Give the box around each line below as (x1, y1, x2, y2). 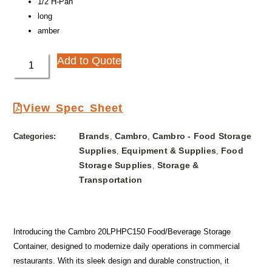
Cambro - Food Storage (152, 131, 251, 141)
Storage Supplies (79, 160, 152, 171)
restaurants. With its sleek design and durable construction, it (13, 256, 229, 265)
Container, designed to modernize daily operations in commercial (13, 241, 240, 251)
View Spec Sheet (22, 102, 123, 115)
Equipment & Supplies (121, 146, 216, 156)
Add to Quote (57, 55, 122, 67)
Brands (79, 131, 110, 141)
